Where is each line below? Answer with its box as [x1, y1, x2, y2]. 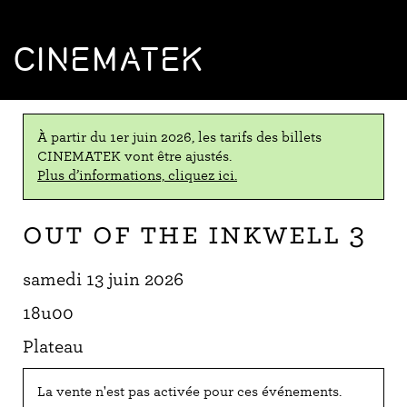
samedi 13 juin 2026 [23, 269, 184, 290]
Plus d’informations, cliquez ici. [37, 167, 237, 184]
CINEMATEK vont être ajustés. [37, 148, 232, 164]
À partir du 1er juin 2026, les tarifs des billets [37, 129, 322, 145]
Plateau [23, 336, 84, 357]
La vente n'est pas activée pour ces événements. [37, 383, 342, 400]
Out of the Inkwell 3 [23, 216, 365, 251]
